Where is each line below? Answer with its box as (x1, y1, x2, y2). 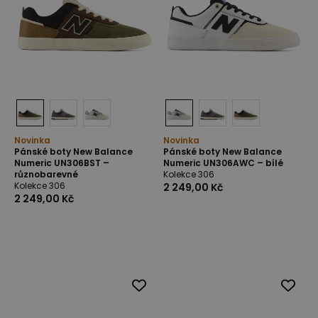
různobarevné (14, 168, 78, 180)
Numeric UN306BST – (14, 157, 109, 169)
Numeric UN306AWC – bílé (163, 157, 283, 169)
